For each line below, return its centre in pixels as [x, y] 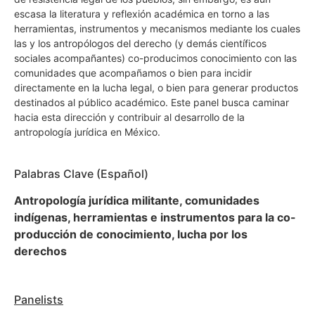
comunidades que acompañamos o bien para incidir [133, 72]
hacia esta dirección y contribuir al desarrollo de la [129, 117]
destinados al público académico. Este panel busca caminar [152, 102]
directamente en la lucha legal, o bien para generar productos [156, 87]
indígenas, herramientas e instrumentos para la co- [155, 217]
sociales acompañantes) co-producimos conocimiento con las [155, 58]
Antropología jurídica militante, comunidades [137, 200]
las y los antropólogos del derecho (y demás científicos [140, 43]
